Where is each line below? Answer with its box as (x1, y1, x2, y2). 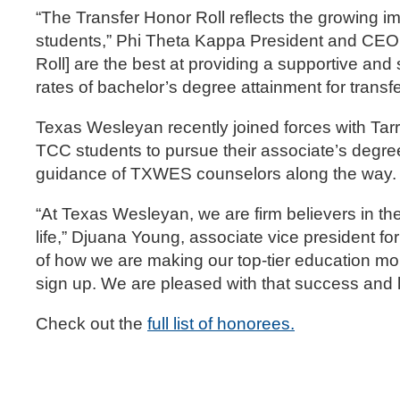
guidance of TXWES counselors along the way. (36, 163, 396, 183)
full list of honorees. (147, 314, 295, 334)
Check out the (36, 314, 147, 334)
